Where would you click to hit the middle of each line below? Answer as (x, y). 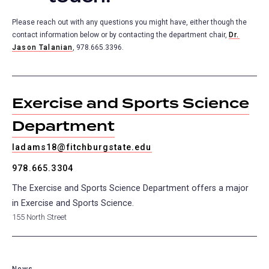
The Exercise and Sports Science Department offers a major (130, 188)
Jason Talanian (43, 48)
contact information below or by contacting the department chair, (120, 35)
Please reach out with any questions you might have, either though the (129, 23)
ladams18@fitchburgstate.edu (82, 147)
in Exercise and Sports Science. (73, 203)
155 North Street (39, 217)
